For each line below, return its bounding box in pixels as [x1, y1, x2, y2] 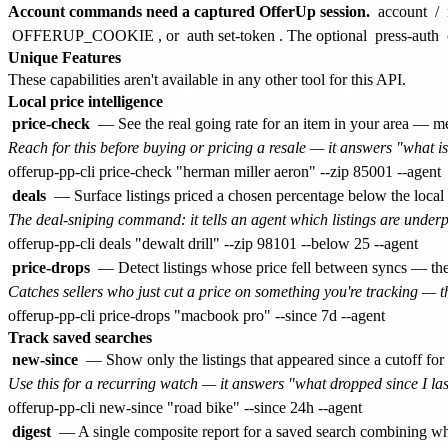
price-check [12, 114, 90, 132]
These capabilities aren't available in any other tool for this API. [8, 70, 406, 88]
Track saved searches [8, 328, 152, 346]
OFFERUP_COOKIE [12, 26, 154, 44]
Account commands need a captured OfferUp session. [8, 2, 370, 20]
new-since [12, 350, 78, 368]
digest [12, 422, 51, 440]
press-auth [375, 26, 439, 44]
